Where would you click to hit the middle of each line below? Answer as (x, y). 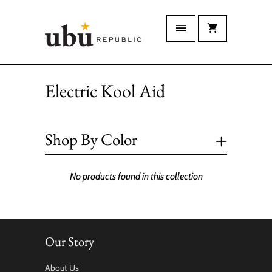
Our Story (70, 242)
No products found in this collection (136, 177)
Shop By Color (91, 140)
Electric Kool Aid (105, 91)
